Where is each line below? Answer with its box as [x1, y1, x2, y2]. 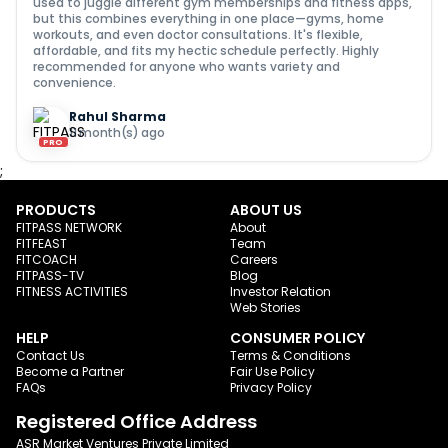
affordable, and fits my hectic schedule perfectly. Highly [33, 41, 379, 59]
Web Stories [230, 298, 301, 316]
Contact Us [16, 346, 85, 364]
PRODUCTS [16, 199, 96, 220]
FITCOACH [16, 250, 77, 268]
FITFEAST [16, 234, 67, 252]
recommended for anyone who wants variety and [33, 57, 340, 75]
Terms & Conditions [230, 346, 351, 364]
